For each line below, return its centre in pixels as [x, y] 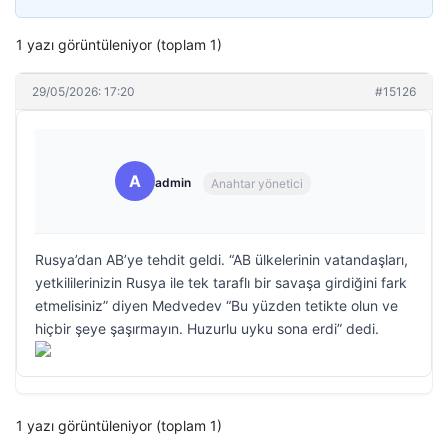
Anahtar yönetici [257, 183]
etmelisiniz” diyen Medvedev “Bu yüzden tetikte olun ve [216, 305]
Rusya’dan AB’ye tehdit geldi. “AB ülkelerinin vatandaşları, [221, 259]
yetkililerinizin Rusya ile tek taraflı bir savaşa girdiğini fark [221, 282]
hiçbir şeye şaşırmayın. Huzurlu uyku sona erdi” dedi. [207, 328]
